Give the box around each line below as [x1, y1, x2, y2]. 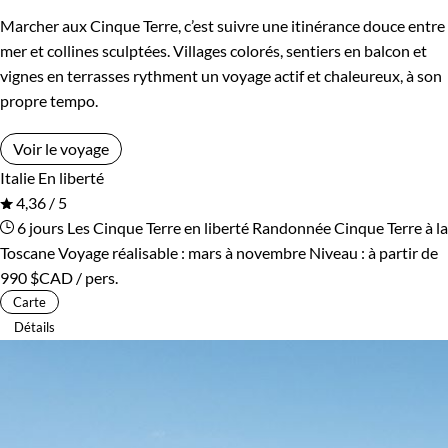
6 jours [14, 217, 64, 237]
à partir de [368, 242, 438, 262]
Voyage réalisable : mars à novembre [58, 242, 306, 262]
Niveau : [309, 242, 368, 262]
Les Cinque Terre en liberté [67, 217, 249, 237]
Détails [14, 318, 55, 335]
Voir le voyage [13, 138, 109, 158]
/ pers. [73, 267, 118, 287]
